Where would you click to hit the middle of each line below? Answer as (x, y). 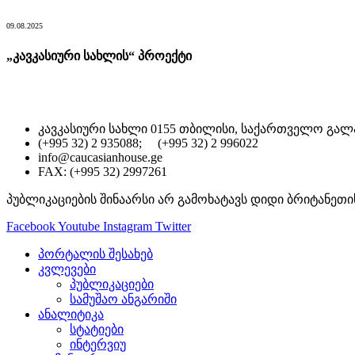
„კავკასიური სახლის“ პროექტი (99, 55)
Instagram (128, 227)
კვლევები (67, 269)
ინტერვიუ (98, 345)
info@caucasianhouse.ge (100, 158)
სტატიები (97, 330)
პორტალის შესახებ (95, 254)
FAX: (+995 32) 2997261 (103, 172)
